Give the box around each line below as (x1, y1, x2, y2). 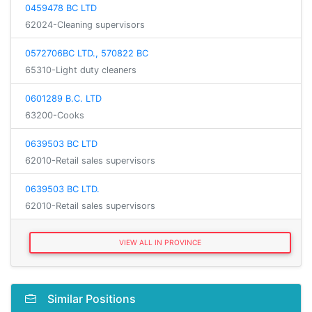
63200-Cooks (25, 110, 84, 120)
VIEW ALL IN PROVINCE (119, 238, 201, 247)
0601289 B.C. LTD (25, 93, 102, 104)
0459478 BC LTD (25, 3, 97, 13)
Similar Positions (47, 292, 136, 306)
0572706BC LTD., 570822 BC (25, 48, 148, 58)
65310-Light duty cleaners (25, 65, 136, 75)
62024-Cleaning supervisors (25, 19, 145, 30)
